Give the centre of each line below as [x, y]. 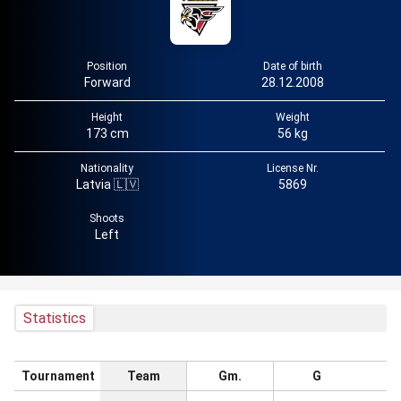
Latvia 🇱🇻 [107, 184]
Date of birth [292, 66]
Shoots [107, 218]
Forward [107, 82]
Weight [292, 117]
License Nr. [292, 168]
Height [107, 117]
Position [107, 66]
